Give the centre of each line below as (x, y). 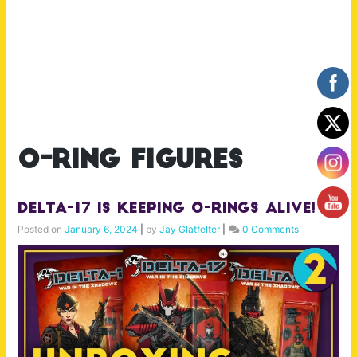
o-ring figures (130, 162)
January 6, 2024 (101, 229)
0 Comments (271, 229)
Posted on (41, 229)
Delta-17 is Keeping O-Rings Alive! (167, 210)
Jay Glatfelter (190, 229)
